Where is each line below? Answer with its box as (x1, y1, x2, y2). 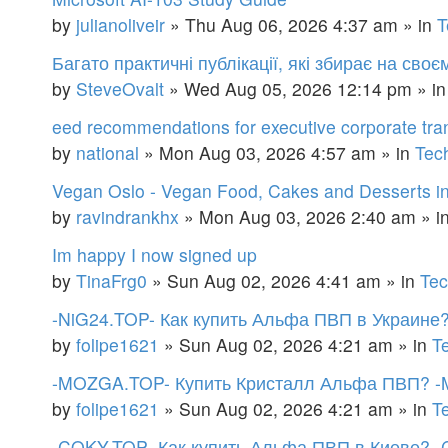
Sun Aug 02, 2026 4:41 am (167, 267, 381, 293)
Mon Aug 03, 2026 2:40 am (199, 203, 416, 229)
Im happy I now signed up (52, 241, 257, 267)
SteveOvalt (76, 75, 164, 101)
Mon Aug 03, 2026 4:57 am (159, 139, 376, 165)
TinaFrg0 (76, 267, 147, 293)
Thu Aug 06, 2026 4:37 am (185, 11, 398, 37)
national (76, 139, 139, 165)
